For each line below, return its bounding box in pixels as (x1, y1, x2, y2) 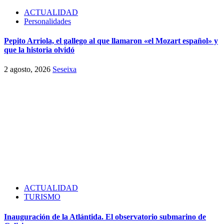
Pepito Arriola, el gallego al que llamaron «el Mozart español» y (4, 36, 218, 45)
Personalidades (24, 16, 71, 25)
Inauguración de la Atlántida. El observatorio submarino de (4, 212, 206, 221)
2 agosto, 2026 (4, 65, 52, 74)
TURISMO (24, 192, 60, 201)
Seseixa (52, 65, 76, 74)
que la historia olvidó (4, 45, 74, 54)
